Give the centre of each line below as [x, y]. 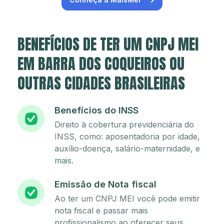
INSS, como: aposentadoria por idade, [127, 137]
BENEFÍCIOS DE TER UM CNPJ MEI [108, 44]
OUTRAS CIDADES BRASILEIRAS [101, 83]
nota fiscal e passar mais [101, 211]
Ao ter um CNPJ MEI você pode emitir [127, 199]
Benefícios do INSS [96, 110]
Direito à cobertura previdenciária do [124, 125]
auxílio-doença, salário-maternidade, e [127, 149]
